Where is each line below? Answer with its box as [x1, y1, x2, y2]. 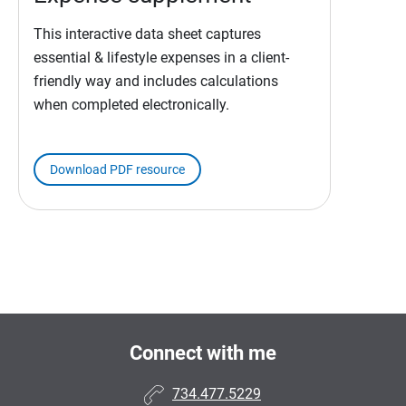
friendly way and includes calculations [34, 72, 278, 90]
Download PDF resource [50, 161, 185, 177]
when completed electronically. [34, 95, 229, 113]
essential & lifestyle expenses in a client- [34, 48, 289, 66]
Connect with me [130, 341, 276, 364]
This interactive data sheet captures [34, 24, 261, 43]
